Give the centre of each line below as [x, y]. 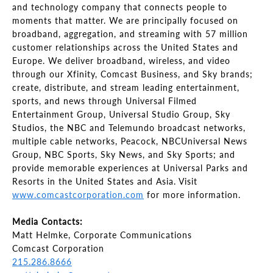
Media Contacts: [48, 222]
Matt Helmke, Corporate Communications [102, 235]
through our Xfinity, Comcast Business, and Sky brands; [133, 74]
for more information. [192, 195]
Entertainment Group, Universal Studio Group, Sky [121, 114]
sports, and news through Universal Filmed [105, 101]
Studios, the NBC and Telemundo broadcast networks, [129, 128]
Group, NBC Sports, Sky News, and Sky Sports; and [124, 154]
